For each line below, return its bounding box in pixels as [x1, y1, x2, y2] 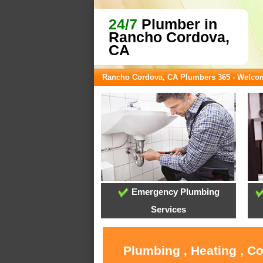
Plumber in [137, 16, 217, 32]
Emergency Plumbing [129, 187, 220, 197]
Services [151, 204, 187, 215]
